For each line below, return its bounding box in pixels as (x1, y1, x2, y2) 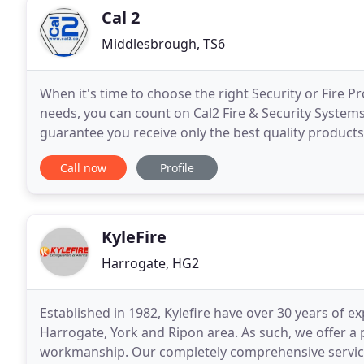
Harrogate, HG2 (102, 254, 199, 272)
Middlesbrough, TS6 (102, 35, 225, 53)
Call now (60, 160, 106, 175)
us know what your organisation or (40, 143, 257, 161)
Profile (160, 160, 194, 175)
